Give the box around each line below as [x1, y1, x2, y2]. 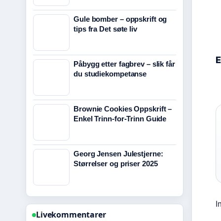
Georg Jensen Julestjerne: [74, 149, 163, 158]
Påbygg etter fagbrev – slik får [74, 60, 175, 68]
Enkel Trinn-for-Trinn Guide [74, 114, 167, 123]
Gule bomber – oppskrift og [74, 15, 167, 23]
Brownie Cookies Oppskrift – [74, 105, 172, 113]
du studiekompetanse [74, 70, 147, 78]
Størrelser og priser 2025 [74, 159, 158, 168]
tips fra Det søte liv [74, 25, 137, 33]
